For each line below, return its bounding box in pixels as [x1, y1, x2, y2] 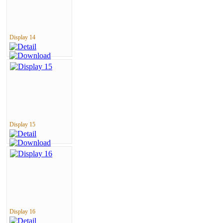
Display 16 [9, 208, 35, 215]
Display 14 [9, 34, 35, 41]
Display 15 [9, 121, 35, 128]
